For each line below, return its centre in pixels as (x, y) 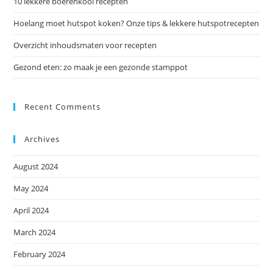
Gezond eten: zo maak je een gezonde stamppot (101, 67)
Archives (42, 139)
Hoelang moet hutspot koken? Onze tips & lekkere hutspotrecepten (136, 23)
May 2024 (31, 188)
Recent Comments (63, 106)
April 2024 (31, 210)
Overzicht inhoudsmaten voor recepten (85, 45)
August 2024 (36, 166)
